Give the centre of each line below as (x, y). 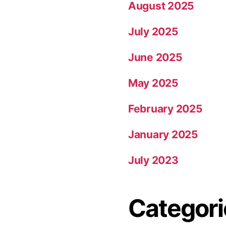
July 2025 (153, 31)
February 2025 (165, 108)
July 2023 (153, 160)
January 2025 (163, 134)
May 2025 (153, 83)
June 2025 (155, 57)
